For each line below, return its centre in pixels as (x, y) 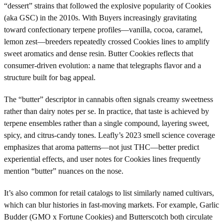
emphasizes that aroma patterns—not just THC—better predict (102, 147)
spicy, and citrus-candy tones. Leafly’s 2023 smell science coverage (110, 135)
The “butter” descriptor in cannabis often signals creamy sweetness (109, 99)
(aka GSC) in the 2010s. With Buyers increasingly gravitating (100, 17)
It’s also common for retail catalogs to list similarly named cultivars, (109, 193)
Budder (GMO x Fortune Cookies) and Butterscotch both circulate (108, 217)
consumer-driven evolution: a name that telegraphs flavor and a (103, 65)
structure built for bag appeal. (50, 77)
